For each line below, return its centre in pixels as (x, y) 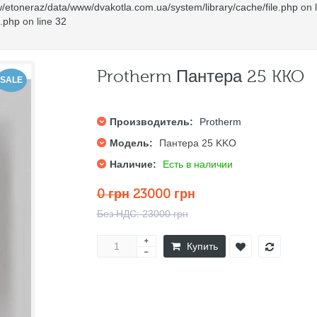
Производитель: (151, 122)
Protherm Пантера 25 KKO (200, 77)
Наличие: (133, 164)
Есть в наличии (197, 164)
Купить (202, 246)
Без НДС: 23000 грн (142, 214)
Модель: (131, 143)
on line (38, 21)
